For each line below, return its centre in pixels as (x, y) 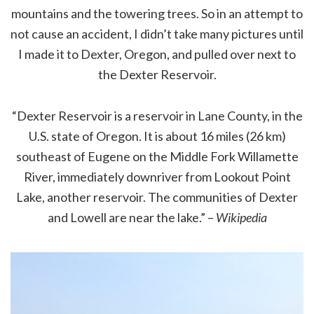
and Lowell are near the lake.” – (131, 218)
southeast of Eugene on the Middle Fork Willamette (157, 157)
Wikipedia (241, 218)
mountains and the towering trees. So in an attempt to (157, 14)
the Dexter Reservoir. (157, 75)
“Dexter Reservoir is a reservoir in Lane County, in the (157, 116)
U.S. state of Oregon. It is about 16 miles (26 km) (157, 136)
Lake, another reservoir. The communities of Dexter (157, 197)
